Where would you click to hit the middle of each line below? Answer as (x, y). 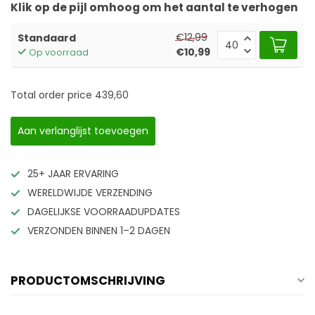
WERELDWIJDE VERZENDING (90, 193)
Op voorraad (59, 53)
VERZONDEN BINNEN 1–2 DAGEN (99, 231)
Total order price (51, 95)
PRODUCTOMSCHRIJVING (88, 281)
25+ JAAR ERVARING (73, 174)
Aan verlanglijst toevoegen (83, 131)
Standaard (47, 38)
